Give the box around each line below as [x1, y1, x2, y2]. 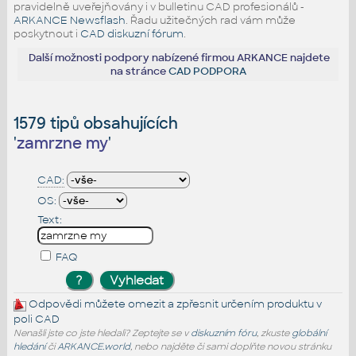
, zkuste [256, 327, 292, 339]
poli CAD [13, 311, 60, 326]
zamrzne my [16, 133, 108, 154]
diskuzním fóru [190, 327, 257, 339]
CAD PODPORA [168, 64, 246, 79]
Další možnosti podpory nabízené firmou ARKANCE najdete [26, 51, 330, 65]
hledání [13, 340, 45, 352]
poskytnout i [13, 26, 80, 41]
